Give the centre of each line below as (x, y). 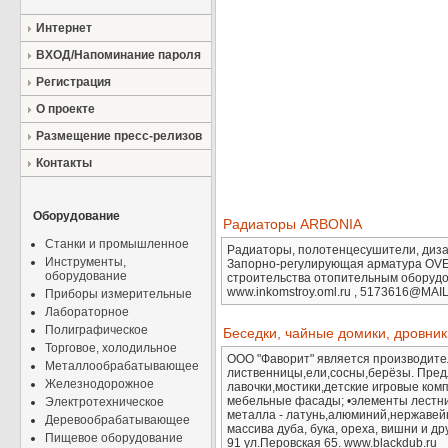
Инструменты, (85, 262)
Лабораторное (87, 312)
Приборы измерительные (118, 294)
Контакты (64, 163)
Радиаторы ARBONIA (292, 224)
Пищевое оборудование (114, 438)
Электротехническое (104, 402)
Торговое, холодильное (111, 348)
